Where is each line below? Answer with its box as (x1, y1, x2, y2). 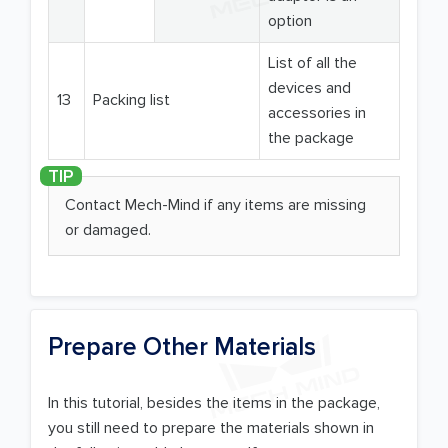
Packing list (93, 90, 170, 111)
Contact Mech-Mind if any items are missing (65, 195, 366, 216)
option (268, 11, 312, 32)
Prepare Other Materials (48, 331, 316, 362)
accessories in (268, 103, 366, 124)
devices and (268, 78, 351, 99)
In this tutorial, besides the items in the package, (48, 392, 380, 413)
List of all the (268, 53, 357, 74)
